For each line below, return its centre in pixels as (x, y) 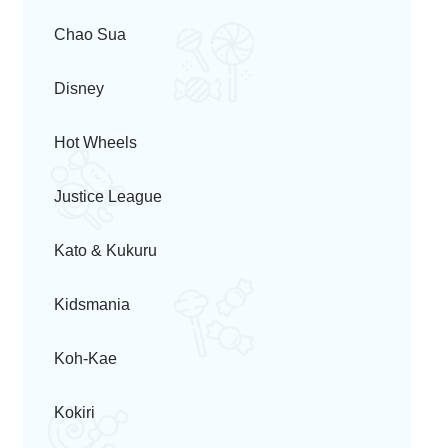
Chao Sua (90, 34)
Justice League (108, 196)
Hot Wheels (95, 142)
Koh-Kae (85, 358)
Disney (79, 88)
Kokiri (74, 412)
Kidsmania (92, 304)
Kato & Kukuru (105, 250)
